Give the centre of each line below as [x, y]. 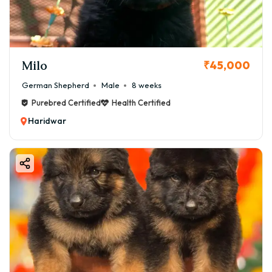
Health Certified [141, 103]
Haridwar [47, 121]
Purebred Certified [66, 103]
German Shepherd [56, 85]
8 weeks [147, 85]
